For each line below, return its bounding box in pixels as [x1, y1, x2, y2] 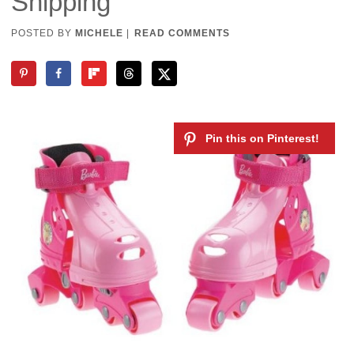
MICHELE [74, 27, 123, 39]
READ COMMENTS [134, 27, 230, 39]
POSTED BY [10, 27, 75, 39]
